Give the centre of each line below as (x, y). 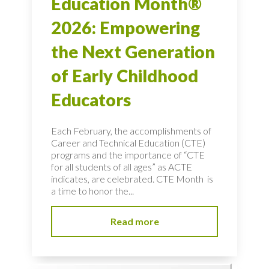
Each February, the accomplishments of (131, 131)
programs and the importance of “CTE (128, 155)
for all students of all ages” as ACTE (122, 167)
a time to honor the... (92, 191)
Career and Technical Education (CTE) (128, 143)
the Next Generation (133, 51)
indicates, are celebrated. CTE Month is (132, 179)
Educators (91, 99)
